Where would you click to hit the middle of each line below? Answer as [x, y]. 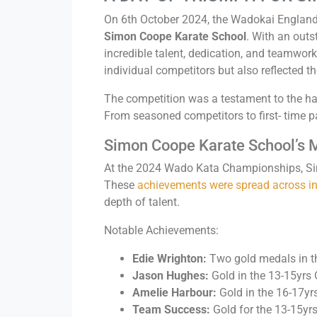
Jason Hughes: [171, 275]
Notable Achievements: [161, 230]
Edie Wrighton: [169, 258]
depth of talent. [142, 202]
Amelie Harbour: [174, 292]
